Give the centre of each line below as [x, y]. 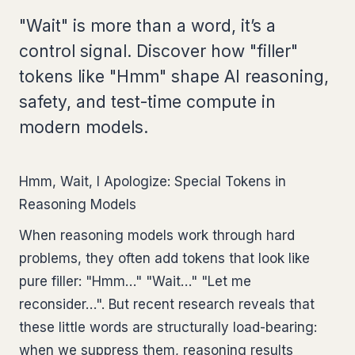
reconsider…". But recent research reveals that [167, 304]
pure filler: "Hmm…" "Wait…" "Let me [135, 281]
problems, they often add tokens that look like [164, 258]
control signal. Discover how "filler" [158, 51]
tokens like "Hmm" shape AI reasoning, [174, 76]
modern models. [84, 127]
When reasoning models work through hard [157, 235]
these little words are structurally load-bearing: [168, 327]
